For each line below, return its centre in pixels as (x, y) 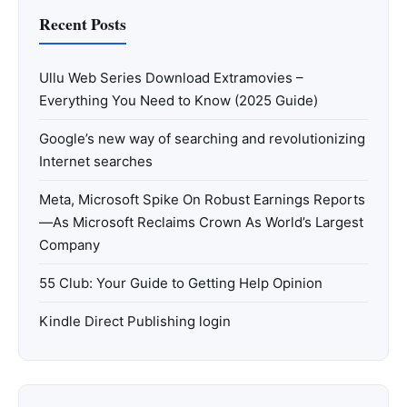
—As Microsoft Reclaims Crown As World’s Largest (201, 223)
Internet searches (96, 162)
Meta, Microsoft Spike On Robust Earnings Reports (202, 200)
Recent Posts (83, 24)
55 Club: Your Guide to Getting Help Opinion (181, 283)
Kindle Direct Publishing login (135, 322)
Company (69, 245)
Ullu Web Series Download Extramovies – (171, 78)
